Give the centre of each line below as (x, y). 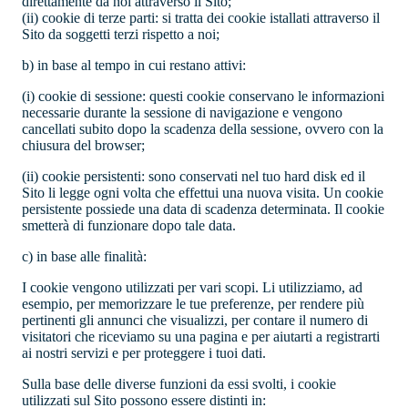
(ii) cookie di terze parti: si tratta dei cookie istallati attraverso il (201, 18)
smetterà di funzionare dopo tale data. (129, 226)
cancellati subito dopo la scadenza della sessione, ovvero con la (203, 129)
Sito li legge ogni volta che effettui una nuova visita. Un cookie (203, 193)
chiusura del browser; (83, 146)
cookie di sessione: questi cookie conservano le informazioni (211, 97)
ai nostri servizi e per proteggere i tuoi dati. (144, 353)
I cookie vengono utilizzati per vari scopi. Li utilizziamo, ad (192, 288)
